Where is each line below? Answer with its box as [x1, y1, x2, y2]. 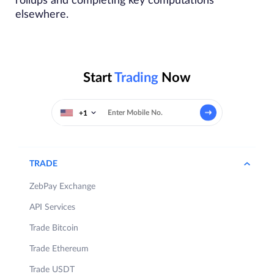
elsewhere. [15, 9, 68, 20]
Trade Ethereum [29, 245, 89, 253]
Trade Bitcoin [29, 224, 78, 232]
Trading [114, 71, 158, 84]
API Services [29, 203, 75, 212]
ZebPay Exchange [29, 182, 95, 191]
